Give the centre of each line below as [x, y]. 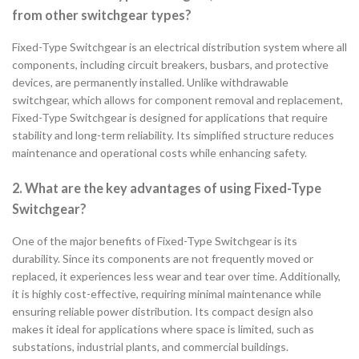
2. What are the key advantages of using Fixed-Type [167, 188]
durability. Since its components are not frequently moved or [163, 259]
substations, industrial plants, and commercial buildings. [150, 347]
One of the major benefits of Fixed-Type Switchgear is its [155, 241]
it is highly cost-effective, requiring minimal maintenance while [167, 294]
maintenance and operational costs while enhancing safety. [159, 153]
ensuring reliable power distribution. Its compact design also [163, 312]
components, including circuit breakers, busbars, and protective [170, 65]
